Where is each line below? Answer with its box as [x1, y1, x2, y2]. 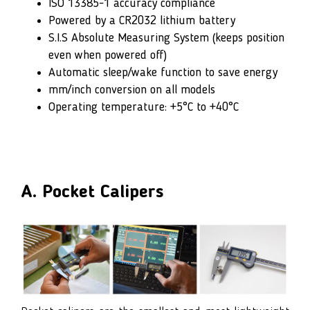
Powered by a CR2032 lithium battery [48, 14, 235, 27]
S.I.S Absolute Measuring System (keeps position [48, 31, 284, 44]
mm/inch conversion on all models [48, 83, 215, 96]
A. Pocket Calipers [21, 183, 163, 201]
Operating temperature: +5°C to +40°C [48, 100, 239, 113]
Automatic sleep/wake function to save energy [48, 66, 277, 79]
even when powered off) [48, 48, 167, 62]
